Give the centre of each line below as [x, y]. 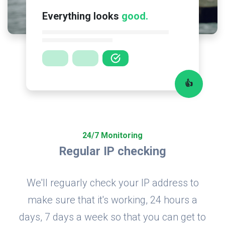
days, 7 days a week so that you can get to [113, 217]
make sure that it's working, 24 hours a [113, 200]
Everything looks [82, 16]
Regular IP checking [113, 151]
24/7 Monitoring [113, 136]
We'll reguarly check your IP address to [113, 183]
